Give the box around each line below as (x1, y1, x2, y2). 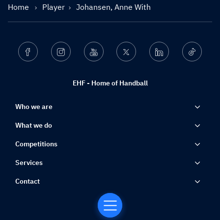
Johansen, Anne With (76, 2, 151, 12)
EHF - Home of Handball (72, 79, 148, 88)
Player (42, 2, 65, 12)
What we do (15, 121, 52, 130)
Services (15, 158, 43, 167)
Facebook (31, 48, 62, 56)
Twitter (130, 48, 152, 56)
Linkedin (162, 48, 191, 56)
